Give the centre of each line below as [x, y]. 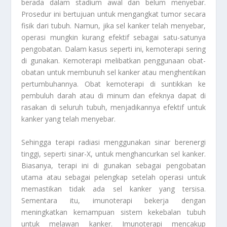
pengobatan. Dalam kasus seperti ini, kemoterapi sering [113, 49]
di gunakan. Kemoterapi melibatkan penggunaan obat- [113, 61]
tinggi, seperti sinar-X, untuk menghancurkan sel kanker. [113, 154]
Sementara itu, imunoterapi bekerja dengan [113, 200]
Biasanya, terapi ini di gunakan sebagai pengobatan [113, 165]
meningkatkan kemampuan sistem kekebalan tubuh [113, 212]
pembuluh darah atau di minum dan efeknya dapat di [113, 96]
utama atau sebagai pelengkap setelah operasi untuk [113, 177]
